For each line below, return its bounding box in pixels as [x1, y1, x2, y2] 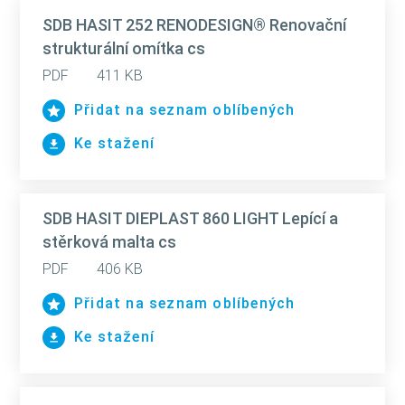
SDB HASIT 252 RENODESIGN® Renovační [42, 15, 346, 34]
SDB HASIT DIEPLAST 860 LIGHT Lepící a [42, 209, 338, 228]
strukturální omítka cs [42, 39, 205, 58]
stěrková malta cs [42, 232, 176, 251]
